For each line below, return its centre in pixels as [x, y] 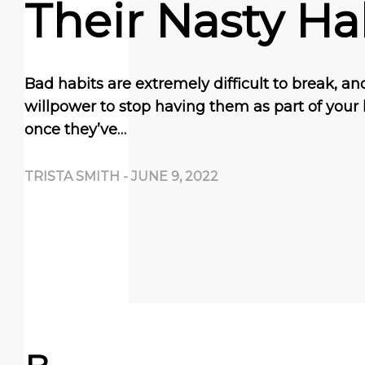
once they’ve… [75, 130]
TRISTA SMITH [72, 176]
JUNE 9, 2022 [175, 176]
